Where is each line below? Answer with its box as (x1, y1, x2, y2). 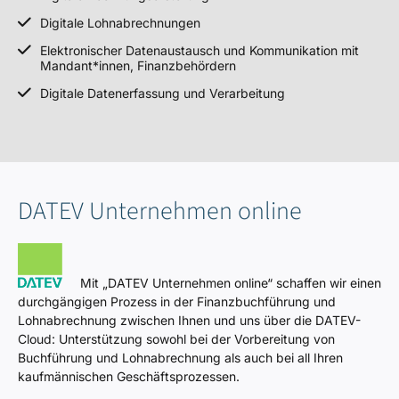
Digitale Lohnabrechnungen (40, 15, 201, 30)
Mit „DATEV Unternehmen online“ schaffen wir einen (62, 275, 381, 290)
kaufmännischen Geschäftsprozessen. (18, 369, 240, 384)
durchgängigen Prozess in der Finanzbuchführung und (18, 294, 336, 309)
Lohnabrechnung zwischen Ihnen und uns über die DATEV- (18, 313, 361, 328)
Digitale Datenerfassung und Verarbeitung (40, 85, 286, 101)
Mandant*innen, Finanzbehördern (40, 58, 237, 73)
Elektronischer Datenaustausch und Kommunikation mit (40, 43, 360, 58)
